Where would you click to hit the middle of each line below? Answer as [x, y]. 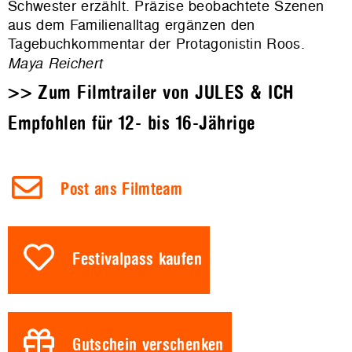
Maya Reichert [55, 63]
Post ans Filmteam [122, 190]
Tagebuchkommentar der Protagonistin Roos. [157, 44]
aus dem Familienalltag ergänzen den [132, 25]
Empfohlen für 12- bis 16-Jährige [132, 123]
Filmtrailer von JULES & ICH [185, 93]
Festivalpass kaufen [137, 260]
